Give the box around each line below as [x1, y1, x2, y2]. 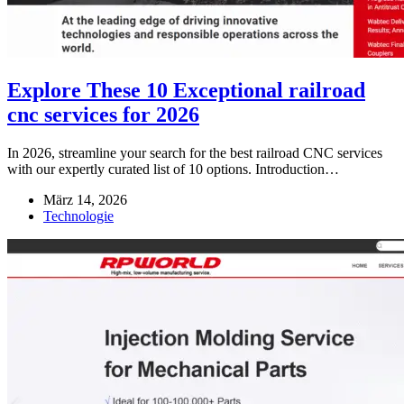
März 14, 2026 [43, 192, 127, 208]
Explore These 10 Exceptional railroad [7, 78, 365, 103]
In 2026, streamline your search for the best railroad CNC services [7, 145, 382, 161]
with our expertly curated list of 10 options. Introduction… [7, 161, 339, 178]
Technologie [43, 208, 114, 225]
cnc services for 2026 [7, 103, 199, 127]
